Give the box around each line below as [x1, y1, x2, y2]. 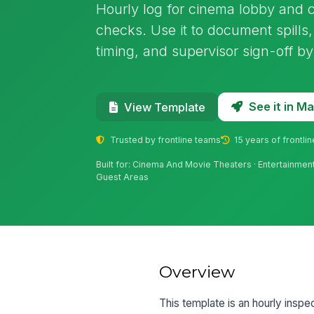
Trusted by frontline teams [107, 134, 221, 145]
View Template [123, 100, 205, 114]
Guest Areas [96, 172, 149, 183]
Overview [159, 261, 235, 282]
